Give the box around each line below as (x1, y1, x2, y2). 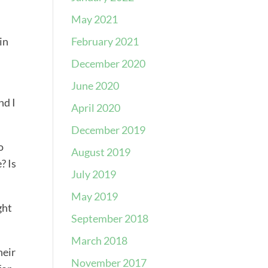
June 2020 (71, 79, 120, 92)
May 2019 (71, 190, 118, 203)
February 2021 (71, 35, 139, 48)
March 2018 (71, 234, 128, 247)
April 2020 (71, 101, 121, 114)
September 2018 (71, 212, 149, 225)
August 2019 (71, 145, 131, 159)
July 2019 (71, 167, 117, 181)
